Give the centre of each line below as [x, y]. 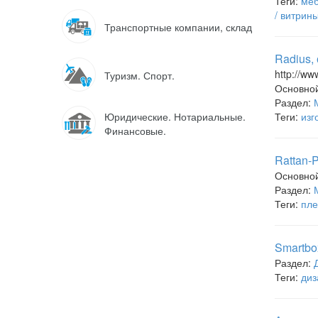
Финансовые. [135, 131]
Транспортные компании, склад [178, 27]
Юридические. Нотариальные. [175, 116]
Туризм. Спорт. [139, 75]
